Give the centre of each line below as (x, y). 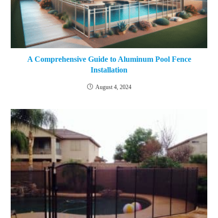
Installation (109, 70)
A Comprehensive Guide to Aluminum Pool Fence (109, 59)
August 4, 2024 (113, 87)
